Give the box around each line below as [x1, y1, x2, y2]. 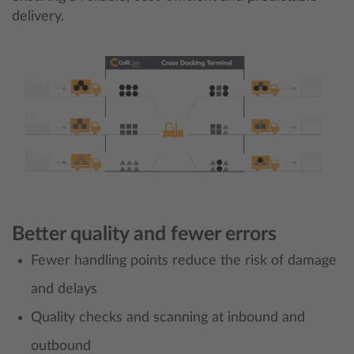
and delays [31, 282, 97, 297]
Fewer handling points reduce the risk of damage [31, 254, 337, 269]
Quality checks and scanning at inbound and [31, 311, 305, 326]
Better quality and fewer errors [12, 224, 277, 245]
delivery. [12, 9, 64, 24]
